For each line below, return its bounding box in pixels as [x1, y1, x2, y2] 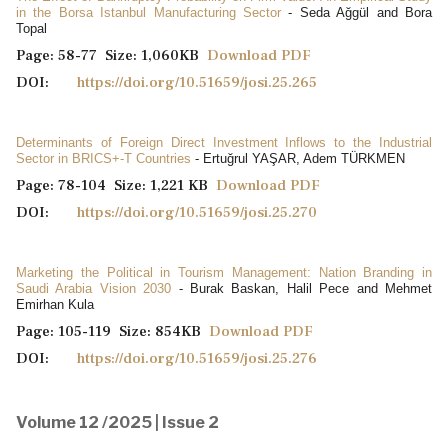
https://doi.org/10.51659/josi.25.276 [77, 348, 317, 368]
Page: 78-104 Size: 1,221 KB [16, 175, 216, 195]
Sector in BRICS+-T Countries [16, 150, 195, 166]
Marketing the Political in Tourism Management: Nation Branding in [16, 264, 432, 280]
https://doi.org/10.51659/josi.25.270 [77, 202, 317, 222]
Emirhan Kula [16, 296, 94, 312]
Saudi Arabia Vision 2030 [16, 280, 179, 296]
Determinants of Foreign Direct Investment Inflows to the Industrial [16, 134, 432, 150]
